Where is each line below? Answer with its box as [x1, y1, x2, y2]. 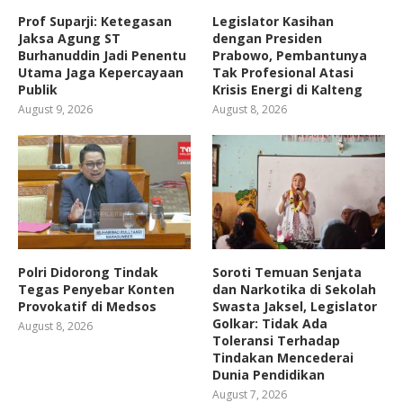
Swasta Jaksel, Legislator [212, 298, 378, 316]
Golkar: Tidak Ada [212, 315, 328, 333]
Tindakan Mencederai [212, 349, 354, 367]
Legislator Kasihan [212, 12, 335, 30]
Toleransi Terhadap [212, 332, 341, 350]
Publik [18, 80, 58, 98]
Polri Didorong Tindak [18, 264, 158, 282]
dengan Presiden [212, 29, 323, 47]
